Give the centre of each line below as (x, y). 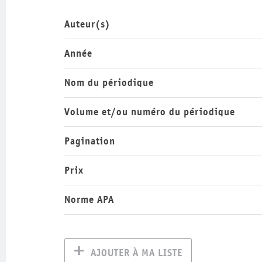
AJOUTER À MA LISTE (137, 253)
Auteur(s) (87, 24)
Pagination (90, 141)
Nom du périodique (109, 83)
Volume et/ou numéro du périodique (150, 112)
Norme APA (89, 200)
